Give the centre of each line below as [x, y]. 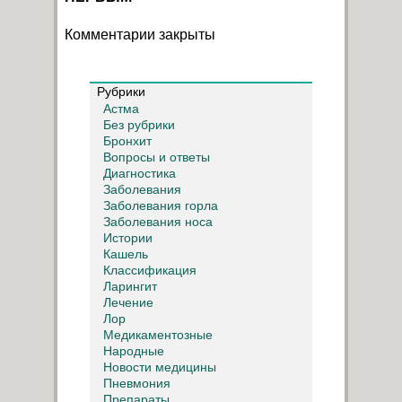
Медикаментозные [158, 335]
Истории [128, 238]
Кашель [126, 254]
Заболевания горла [161, 206]
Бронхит [127, 141]
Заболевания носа [158, 222]
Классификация [150, 271]
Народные [134, 351]
